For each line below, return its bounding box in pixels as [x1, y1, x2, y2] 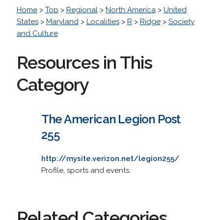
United [163, 5, 187, 14]
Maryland [46, 17, 79, 26]
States [16, 17, 38, 26]
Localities [86, 17, 119, 26]
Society [168, 17, 194, 26]
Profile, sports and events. [41, 165, 131, 175]
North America [105, 5, 156, 14]
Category [16, 74, 89, 95]
